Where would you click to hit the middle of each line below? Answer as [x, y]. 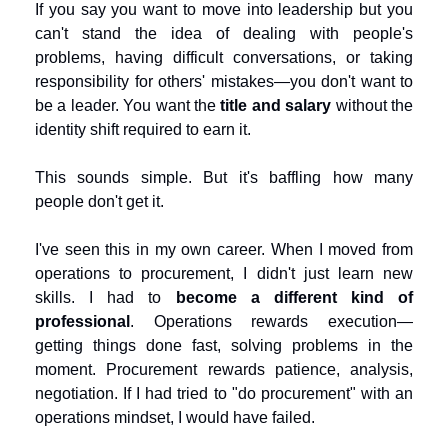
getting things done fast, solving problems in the [224, 345]
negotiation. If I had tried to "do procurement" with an [224, 393]
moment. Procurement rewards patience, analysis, [224, 369]
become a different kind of [294, 297]
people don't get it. [99, 201]
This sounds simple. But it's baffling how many [224, 177]
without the [372, 105]
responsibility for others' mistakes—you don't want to [224, 81]
